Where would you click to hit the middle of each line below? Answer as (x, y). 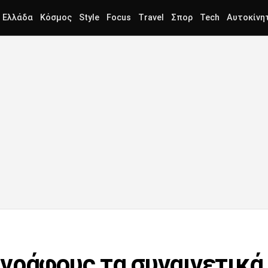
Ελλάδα (18, 18)
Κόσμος (56, 18)
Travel (151, 18)
